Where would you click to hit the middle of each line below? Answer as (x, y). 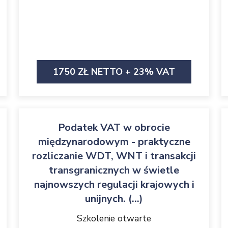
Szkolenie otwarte (114, 218)
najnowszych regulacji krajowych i (114, 184)
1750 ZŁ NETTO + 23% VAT (114, 72)
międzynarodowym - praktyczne (114, 142)
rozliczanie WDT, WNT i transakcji (114, 156)
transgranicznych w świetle (114, 170)
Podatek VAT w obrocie (114, 127)
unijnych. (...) (114, 199)
